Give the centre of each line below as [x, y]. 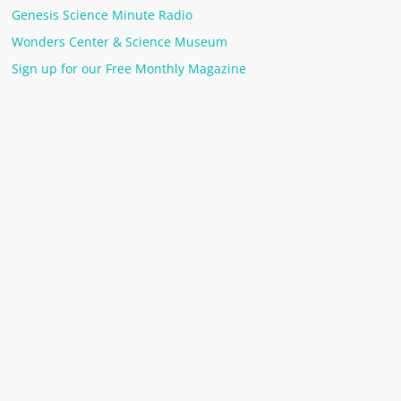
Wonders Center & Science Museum [120, 41]
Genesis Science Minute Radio [102, 14]
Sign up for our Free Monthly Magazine [129, 68]
